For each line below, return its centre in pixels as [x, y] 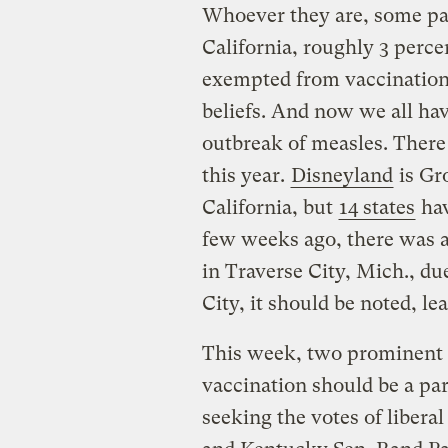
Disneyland [341, 176]
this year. [245, 176]
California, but [269, 208]
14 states [376, 208]
